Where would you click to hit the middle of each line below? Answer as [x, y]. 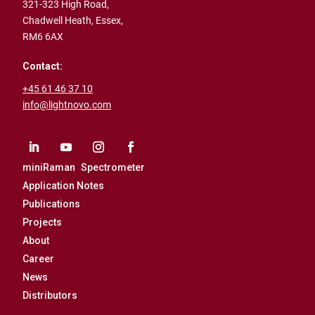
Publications [51, 204]
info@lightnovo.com [67, 105]
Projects [42, 223]
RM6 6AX [43, 37]
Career [38, 259]
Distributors [50, 296]
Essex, [109, 21]
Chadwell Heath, [59, 21]
